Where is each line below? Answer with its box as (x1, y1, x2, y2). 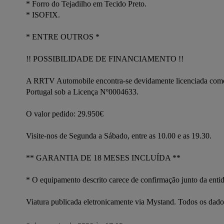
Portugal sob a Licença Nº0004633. (26, 87, 140, 96)
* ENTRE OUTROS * (26, 32, 101, 41)
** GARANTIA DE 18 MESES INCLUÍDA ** (26, 153, 182, 162)
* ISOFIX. (26, 10, 62, 19)
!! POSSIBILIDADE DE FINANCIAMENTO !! (26, 54, 185, 63)
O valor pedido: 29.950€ (26, 109, 105, 118)
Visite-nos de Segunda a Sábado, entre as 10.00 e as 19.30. (26, 131, 211, 140)
